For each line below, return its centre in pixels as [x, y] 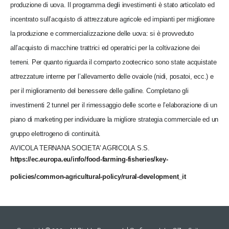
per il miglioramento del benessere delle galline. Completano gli [99, 90]
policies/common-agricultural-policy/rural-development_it [98, 176]
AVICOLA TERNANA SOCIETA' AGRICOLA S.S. [80, 148]
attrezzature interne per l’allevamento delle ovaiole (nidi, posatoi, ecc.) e [112, 76]
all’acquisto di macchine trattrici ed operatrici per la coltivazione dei [105, 48]
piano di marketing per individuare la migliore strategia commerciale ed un [114, 119]
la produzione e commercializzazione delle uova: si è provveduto [102, 33]
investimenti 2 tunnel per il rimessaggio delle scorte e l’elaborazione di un [114, 105]
